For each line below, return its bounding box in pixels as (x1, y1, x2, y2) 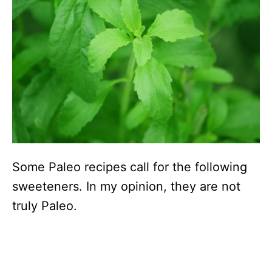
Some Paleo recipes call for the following (12, 160, 247, 175)
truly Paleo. (12, 199, 77, 214)
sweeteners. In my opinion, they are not (12, 179, 240, 194)
